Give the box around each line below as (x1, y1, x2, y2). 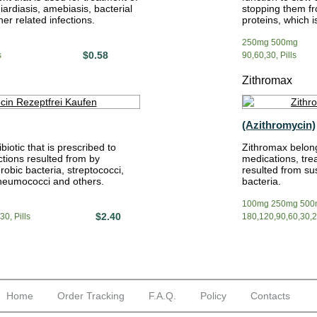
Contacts (250, 290, 290, 301)
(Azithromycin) (242, 119, 316, 131)
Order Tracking (57, 290, 125, 301)
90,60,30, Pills (242, 50, 296, 60)
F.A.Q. (149, 290, 176, 301)
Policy (200, 290, 226, 301)
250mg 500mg (242, 38, 298, 47)
